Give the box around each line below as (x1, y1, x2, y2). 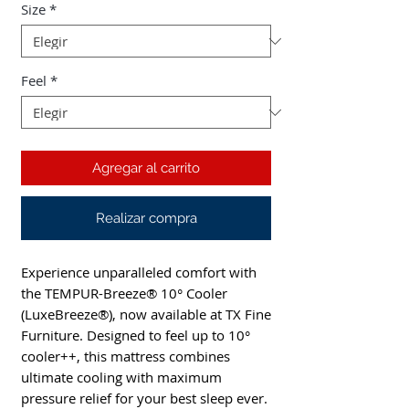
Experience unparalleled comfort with (21, 263, 257, 282)
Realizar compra (95, 210, 197, 227)
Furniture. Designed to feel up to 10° (21, 326, 250, 345)
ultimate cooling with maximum (21, 368, 222, 387)
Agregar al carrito (92, 160, 200, 177)
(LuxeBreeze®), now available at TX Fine (21, 305, 271, 324)
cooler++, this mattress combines (21, 347, 230, 366)
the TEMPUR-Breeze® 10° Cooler (21, 284, 227, 303)
